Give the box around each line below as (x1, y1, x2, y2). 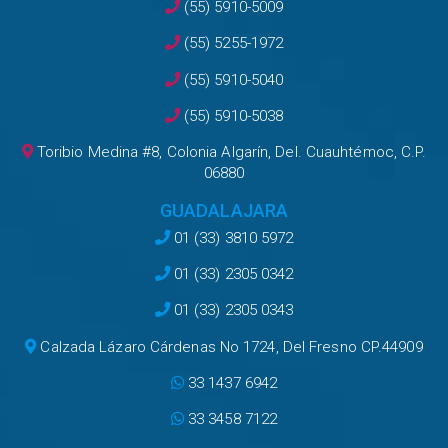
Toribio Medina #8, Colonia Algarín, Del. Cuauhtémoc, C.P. (32, 143, 427, 162)
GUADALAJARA (159, 199, 289, 221)
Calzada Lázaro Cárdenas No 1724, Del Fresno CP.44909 (36, 337, 423, 356)
